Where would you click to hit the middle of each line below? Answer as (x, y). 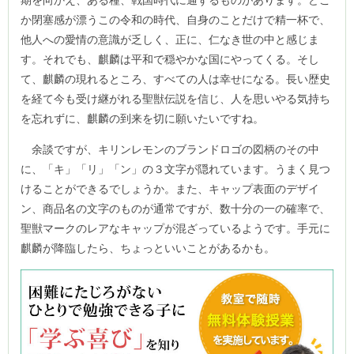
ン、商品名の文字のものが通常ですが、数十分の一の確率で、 (175, 208)
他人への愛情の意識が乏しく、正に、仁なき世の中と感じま (170, 39)
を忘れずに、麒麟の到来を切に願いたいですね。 (142, 118)
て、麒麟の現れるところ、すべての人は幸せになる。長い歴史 (175, 79)
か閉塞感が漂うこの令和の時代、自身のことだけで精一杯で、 (175, 19)
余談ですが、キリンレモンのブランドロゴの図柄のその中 (170, 149)
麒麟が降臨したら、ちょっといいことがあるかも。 (148, 248)
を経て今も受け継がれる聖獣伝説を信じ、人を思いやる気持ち (175, 98)
